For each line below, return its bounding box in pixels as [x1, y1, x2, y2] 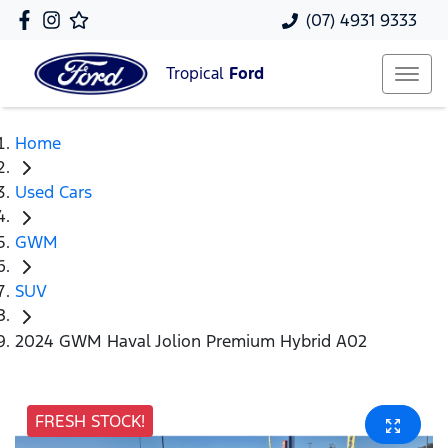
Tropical [166, 63, 229, 85]
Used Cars [15, 181, 92, 204]
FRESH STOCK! [35, 409, 145, 432]
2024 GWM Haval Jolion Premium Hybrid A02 [15, 329, 367, 352]
